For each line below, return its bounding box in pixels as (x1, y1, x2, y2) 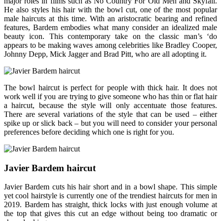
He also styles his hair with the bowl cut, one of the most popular (4, 5, 217, 14)
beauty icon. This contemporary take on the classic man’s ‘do (4, 32, 217, 40)
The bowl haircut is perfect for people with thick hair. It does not (4, 83, 217, 92)
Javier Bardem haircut (4, 162, 96, 173)
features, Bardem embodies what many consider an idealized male (4, 23, 217, 32)
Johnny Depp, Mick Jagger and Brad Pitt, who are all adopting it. (4, 49, 207, 58)
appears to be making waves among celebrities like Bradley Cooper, (4, 40, 217, 49)
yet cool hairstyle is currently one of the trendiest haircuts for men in (4, 191, 217, 200)
